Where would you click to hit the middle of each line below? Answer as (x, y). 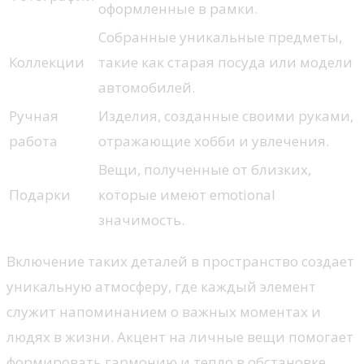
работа (33, 141)
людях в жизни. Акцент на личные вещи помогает (180, 337)
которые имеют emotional (187, 195)
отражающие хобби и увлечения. (214, 141)
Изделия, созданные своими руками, (226, 116)
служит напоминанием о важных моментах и (164, 312)
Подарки (40, 195)
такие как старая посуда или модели (225, 63)
